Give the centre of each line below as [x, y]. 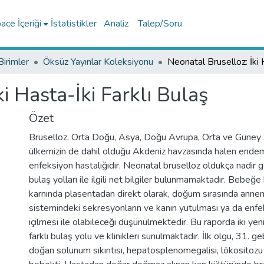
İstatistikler [73, 24]
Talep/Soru [160, 24]
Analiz [116, 24]
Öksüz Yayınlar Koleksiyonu [98, 62]
